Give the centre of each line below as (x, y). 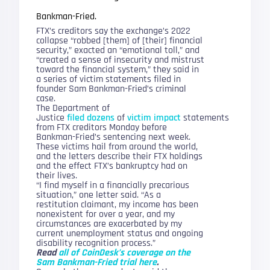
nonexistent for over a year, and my (106, 214)
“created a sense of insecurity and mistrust (121, 60)
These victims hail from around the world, (117, 147)
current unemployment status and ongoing (120, 234)
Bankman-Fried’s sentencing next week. (114, 137)
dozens (101, 118)
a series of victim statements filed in (109, 79)
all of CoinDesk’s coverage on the (125, 253)
